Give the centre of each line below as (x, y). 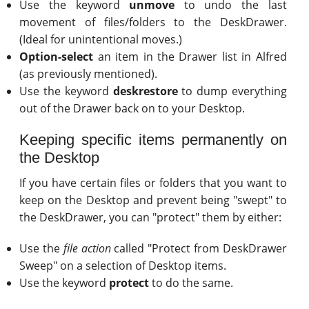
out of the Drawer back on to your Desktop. (132, 108)
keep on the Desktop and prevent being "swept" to (153, 200)
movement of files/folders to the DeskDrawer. (153, 22)
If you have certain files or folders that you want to (153, 183)
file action (87, 248)
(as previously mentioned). (89, 74)
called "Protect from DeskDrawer (199, 248)
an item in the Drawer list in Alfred (190, 57)
